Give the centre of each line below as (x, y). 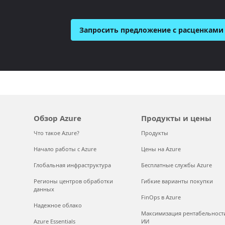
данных (44, 189)
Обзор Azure (58, 118)
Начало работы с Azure (65, 149)
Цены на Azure (161, 149)
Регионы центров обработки (74, 181)
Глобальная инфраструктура (73, 165)
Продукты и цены (176, 118)
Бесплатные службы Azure (176, 165)
